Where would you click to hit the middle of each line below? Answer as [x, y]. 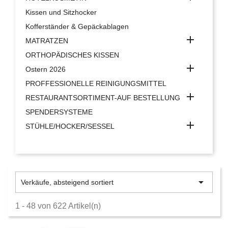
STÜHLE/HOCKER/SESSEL [70, 126]
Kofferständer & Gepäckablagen [77, 26]
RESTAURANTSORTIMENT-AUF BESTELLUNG [103, 98]
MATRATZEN [47, 41]
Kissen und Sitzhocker [61, 12]
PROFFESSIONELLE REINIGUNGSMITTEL [96, 83]
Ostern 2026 [46, 69]
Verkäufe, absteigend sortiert [67, 182]
